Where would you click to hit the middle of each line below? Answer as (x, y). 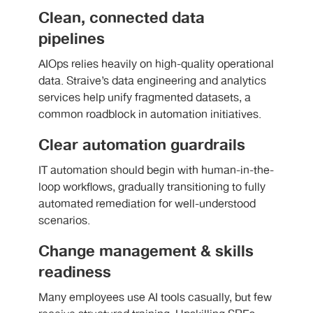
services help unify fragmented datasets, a (145, 99)
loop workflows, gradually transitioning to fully (152, 188)
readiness (75, 273)
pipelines (72, 39)
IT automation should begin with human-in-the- (156, 171)
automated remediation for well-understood (147, 205)
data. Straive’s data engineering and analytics (152, 82)
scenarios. (64, 221)
